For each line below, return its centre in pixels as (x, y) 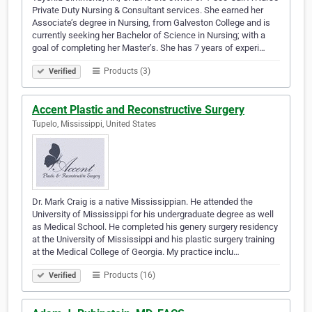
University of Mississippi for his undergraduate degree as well (153, 214)
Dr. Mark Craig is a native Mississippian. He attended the (142, 202)
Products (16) (128, 275)
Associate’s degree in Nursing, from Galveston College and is (151, 23)
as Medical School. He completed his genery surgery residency (155, 227)
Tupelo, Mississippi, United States (94, 124)
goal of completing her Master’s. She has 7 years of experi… (149, 48)
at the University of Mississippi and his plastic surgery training (153, 240)
